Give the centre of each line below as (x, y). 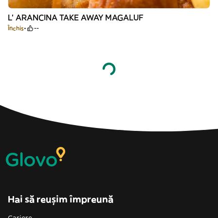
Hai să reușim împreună (61, 199)
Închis (16, 28)
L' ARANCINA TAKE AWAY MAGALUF (76, 18)
